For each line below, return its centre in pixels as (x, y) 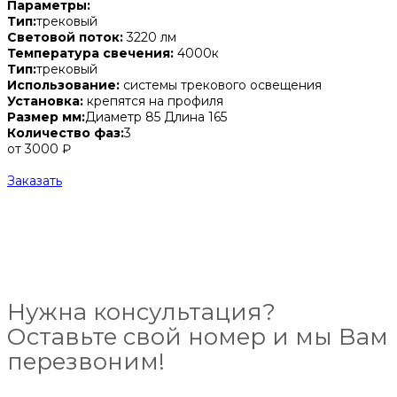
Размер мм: (46, 117)
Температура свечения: (90, 53)
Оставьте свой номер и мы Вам (198, 336)
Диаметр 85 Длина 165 (156, 117)
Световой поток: (65, 37)
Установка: (45, 101)
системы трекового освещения (221, 85)
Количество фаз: (66, 132)
